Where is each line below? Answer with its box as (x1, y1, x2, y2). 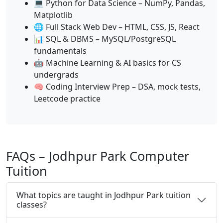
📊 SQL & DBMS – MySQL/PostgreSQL (34, 33, 176, 44)
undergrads (34, 69, 79, 80)
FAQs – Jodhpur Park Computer (6, 147, 189, 164)
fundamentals (34, 45, 87, 56)
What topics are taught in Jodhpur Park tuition (16, 189, 191, 201)
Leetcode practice (34, 93, 101, 104)
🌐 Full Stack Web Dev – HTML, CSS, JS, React (34, 21, 200, 32)
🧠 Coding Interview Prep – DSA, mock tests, (34, 81, 201, 92)
